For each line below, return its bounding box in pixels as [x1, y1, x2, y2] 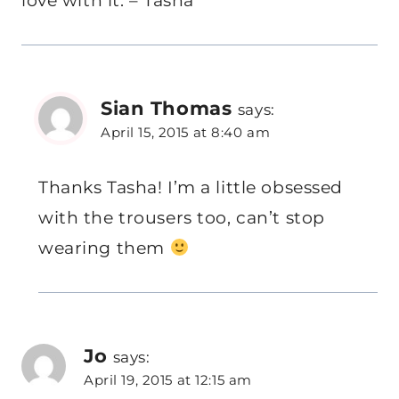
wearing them [38, 238, 170, 259]
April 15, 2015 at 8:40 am [101, 124, 271, 142]
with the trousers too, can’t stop [38, 208, 325, 229]
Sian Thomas [101, 96, 232, 120]
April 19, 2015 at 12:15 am [84, 371, 252, 389]
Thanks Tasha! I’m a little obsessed [38, 177, 343, 199]
